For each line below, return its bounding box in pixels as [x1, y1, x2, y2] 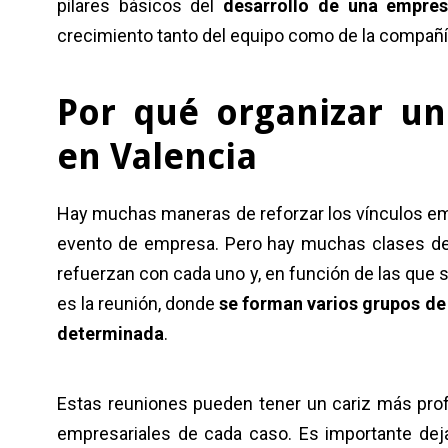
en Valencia [57, 134, 257, 178]
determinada [57, 322, 164, 344]
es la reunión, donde [57, 292, 220, 314]
